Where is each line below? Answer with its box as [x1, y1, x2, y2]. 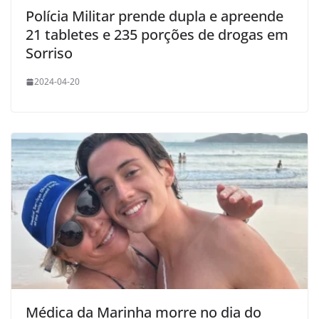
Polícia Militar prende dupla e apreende [26, 6, 283, 26]
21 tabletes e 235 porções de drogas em [26, 25, 288, 45]
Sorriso [26, 43, 73, 63]
